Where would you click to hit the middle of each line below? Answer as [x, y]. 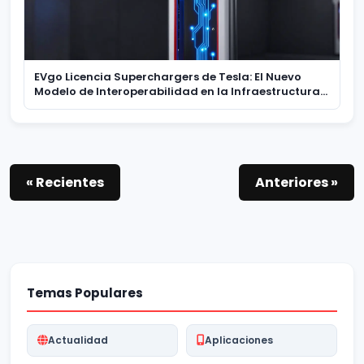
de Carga [62, 106]
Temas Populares [85, 292]
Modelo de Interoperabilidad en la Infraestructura [177, 91]
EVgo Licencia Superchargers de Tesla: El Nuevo [168, 76]
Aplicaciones [239, 340]
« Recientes [65, 182]
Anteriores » [297, 182]
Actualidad [78, 340]
